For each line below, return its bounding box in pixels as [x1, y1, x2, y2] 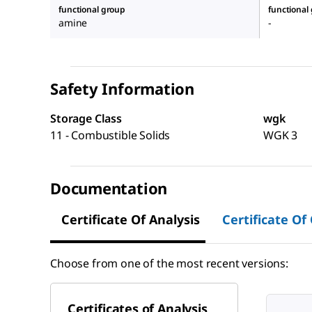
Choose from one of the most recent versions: [50, 255, 288, 271]
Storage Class [50, 110, 122, 126]
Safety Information [50, 77, 195, 99]
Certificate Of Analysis [61, 210, 200, 228]
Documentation [50, 177, 168, 198]
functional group [58, 3, 126, 15]
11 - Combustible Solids [50, 127, 171, 143]
